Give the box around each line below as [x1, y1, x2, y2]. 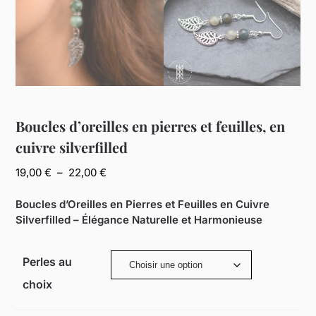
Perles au [23, 255, 73, 269]
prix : [106, 196, 131, 210]
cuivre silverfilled [16, 138, 128, 157]
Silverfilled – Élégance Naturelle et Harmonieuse [16, 212, 263, 226]
